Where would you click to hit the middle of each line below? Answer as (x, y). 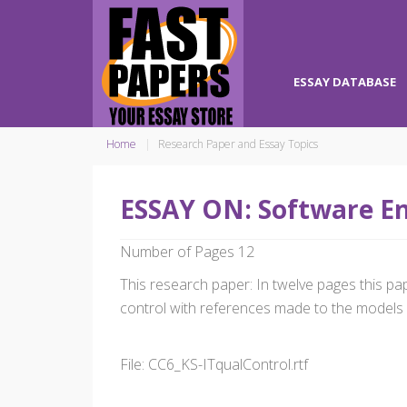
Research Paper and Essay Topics (238, 144)
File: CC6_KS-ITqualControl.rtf (214, 364)
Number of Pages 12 (187, 252)
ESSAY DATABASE (345, 82)
